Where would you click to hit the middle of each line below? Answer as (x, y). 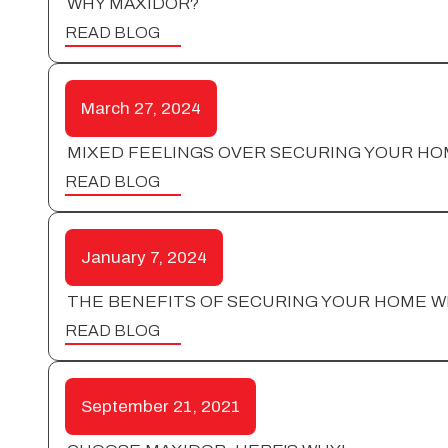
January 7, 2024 (144, 257)
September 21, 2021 (160, 406)
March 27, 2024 (141, 108)
